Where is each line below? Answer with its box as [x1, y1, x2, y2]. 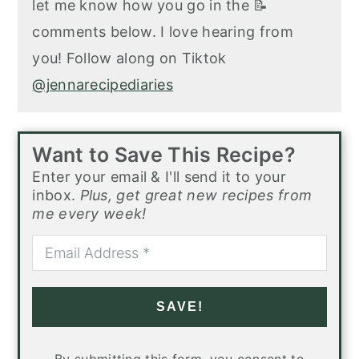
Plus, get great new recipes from [79, 187, 313, 204]
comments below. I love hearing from [32, 23, 293, 41]
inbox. [32, 187, 80, 204]
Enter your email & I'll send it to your [32, 168, 287, 186]
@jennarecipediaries [32, 76, 174, 94]
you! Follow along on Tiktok [32, 50, 227, 67]
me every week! [32, 205, 147, 223]
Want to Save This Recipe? [32, 143, 296, 167]
